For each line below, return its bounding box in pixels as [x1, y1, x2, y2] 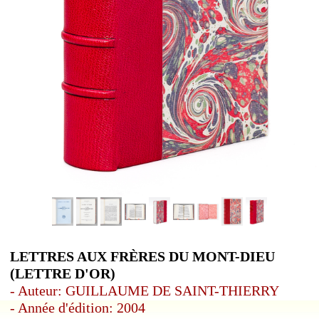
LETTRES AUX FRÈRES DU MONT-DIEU [10, 249, 275, 265]
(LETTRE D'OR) [10, 266, 115, 282]
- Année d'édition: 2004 [10, 300, 145, 316]
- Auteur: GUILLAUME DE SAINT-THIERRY [10, 283, 279, 299]
